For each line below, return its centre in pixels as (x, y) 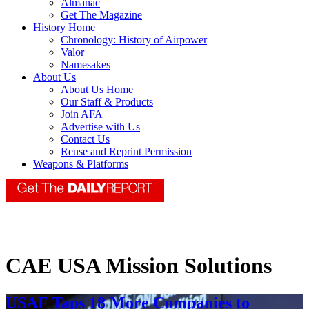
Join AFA (82, 114)
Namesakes (86, 65)
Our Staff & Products (107, 102)
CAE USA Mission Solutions (139, 266)
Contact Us (85, 139)
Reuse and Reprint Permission (126, 152)
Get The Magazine (101, 15)
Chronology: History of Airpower (134, 40)
